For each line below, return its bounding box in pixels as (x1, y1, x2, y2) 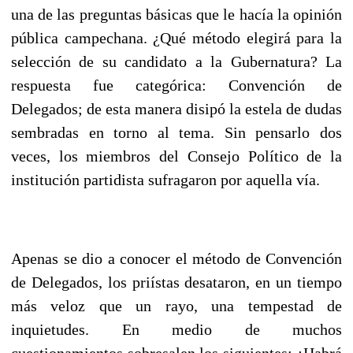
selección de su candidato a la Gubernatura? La (11, 52, 342, 70)
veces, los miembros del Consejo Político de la (11, 147, 342, 165)
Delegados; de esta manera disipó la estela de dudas (11, 99, 342, 117)
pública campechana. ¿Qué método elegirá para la (11, 28, 342, 46)
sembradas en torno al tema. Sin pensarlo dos (11, 123, 342, 141)
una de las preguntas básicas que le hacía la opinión (11, 5, 342, 23)
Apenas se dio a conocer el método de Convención (11, 249, 342, 267)
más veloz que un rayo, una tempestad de (11, 296, 342, 314)
